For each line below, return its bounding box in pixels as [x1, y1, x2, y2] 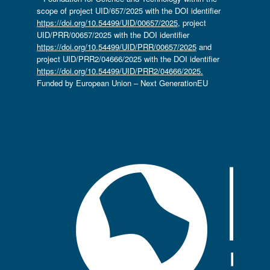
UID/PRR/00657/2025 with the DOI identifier [36, 28, 189, 40]
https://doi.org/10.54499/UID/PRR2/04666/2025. [36, 64, 203, 77]
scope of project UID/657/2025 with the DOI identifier [36, 4, 221, 16]
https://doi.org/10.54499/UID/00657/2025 [36, 16, 178, 28]
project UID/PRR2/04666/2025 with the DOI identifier [36, 52, 219, 64]
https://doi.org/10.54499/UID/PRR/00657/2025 [36, 40, 196, 52]
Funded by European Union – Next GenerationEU [36, 77, 208, 89]
